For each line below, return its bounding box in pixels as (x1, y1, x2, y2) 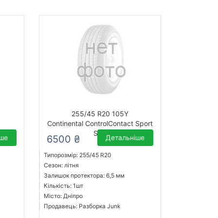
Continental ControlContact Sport (47, 119, 153, 128)
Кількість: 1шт (43, 182, 83, 190)
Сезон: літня (43, 162, 79, 169)
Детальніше (106, 133, 145, 142)
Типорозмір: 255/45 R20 (43, 151, 111, 159)
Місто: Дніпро (43, 192, 83, 200)
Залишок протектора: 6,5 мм (43, 172, 125, 180)
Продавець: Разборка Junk (43, 202, 121, 210)
